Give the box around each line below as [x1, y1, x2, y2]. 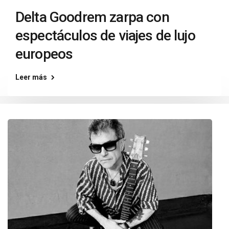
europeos [15, 45, 73, 62]
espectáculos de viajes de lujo [15, 27, 195, 44]
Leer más [15, 73, 47, 81]
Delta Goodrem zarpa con [15, 9, 169, 26]
